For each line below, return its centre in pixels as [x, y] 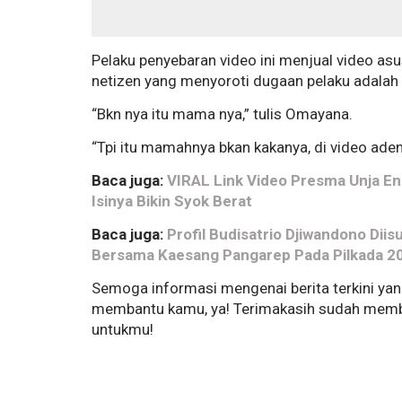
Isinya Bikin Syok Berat [172, 201]
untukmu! [124, 329]
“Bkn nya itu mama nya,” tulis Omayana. [222, 114]
